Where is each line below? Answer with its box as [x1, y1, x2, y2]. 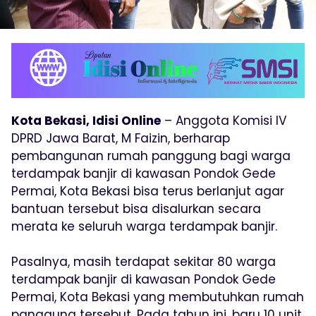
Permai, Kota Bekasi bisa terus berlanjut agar [11, 183, 284, 200]
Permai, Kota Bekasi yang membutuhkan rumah [11, 288, 304, 306]
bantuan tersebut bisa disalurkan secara [11, 200, 261, 218]
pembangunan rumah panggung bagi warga [11, 147, 291, 165]
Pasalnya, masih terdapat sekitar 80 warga [11, 253, 276, 271]
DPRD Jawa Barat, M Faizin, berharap [11, 130, 230, 147]
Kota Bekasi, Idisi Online [11, 112, 161, 130]
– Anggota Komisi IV [161, 112, 286, 130]
